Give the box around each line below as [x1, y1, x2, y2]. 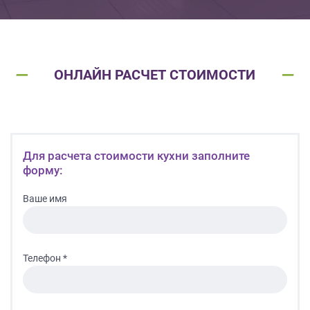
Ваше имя [23, 192, 67, 204]
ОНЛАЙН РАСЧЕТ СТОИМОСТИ [54, 66, 256, 83]
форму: [23, 163, 63, 177]
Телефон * [23, 252, 67, 264]
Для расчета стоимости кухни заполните [23, 148, 250, 163]
